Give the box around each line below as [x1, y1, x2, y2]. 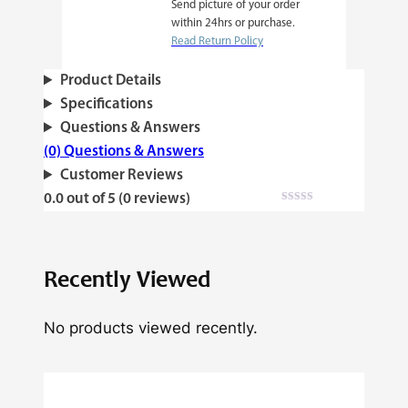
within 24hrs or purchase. [171, 17, 295, 30]
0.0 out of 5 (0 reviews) [44, 191, 190, 208]
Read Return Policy [171, 36, 263, 48]
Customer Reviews [59, 168, 183, 184]
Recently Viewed [44, 269, 210, 293]
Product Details [59, 73, 161, 89]
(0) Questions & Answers [44, 144, 204, 160]
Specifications [59, 97, 153, 113]
